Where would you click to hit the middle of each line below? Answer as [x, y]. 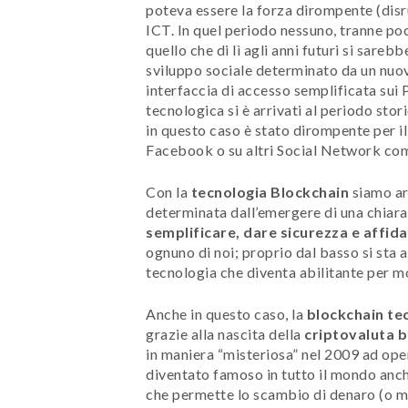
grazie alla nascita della [225, 333]
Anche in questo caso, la [226, 313]
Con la [168, 191]
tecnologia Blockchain [270, 191]
